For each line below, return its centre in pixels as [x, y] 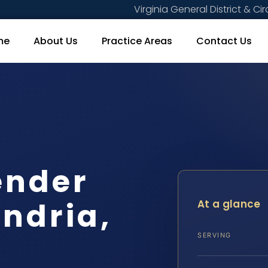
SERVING [214, 235]
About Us [55, 41]
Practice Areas [137, 41]
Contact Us [224, 41]
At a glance [229, 204]
